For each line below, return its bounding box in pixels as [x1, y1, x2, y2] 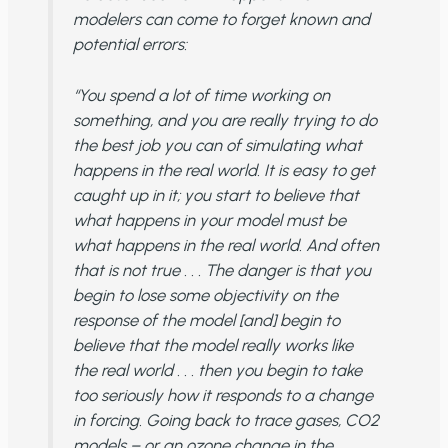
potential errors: [72, 33, 187, 54]
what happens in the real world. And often [72, 235, 379, 256]
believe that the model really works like [72, 335, 353, 356]
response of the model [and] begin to [72, 310, 340, 331]
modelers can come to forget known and [72, 8, 370, 29]
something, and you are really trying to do [72, 110, 377, 131]
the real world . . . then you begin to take [72, 360, 362, 381]
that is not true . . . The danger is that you [72, 260, 371, 281]
